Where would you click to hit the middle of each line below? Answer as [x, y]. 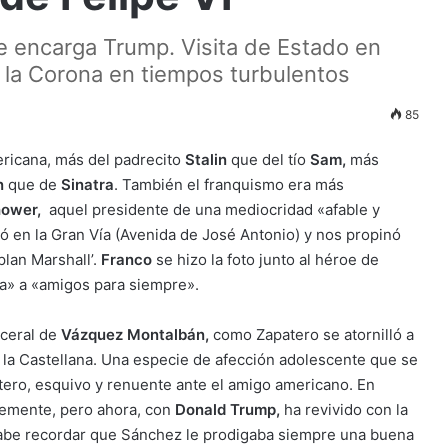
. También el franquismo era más [229, 184]
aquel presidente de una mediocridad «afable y [214, 209]
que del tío [268, 159]
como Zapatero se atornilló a [311, 334]
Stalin [206, 159]
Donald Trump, [229, 409]
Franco [126, 259]
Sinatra [85, 184]
